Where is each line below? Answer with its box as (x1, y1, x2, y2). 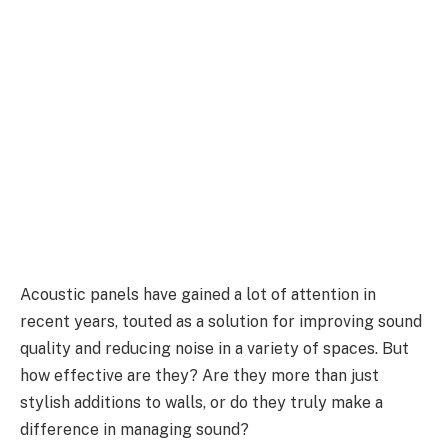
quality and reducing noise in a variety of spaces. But (20, 338, 409, 358)
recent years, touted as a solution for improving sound (20, 311, 422, 331)
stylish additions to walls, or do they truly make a (20, 392, 383, 412)
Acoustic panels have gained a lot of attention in (20, 284, 376, 304)
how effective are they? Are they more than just (20, 365, 379, 385)
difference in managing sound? (20, 419, 249, 439)
